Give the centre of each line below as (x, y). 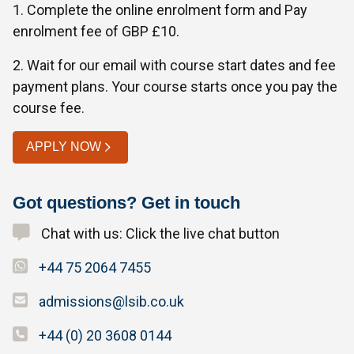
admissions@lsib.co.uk (111, 301)
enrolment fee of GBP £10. (96, 31)
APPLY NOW (64, 147)
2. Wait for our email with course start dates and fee (174, 65)
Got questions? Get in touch (126, 203)
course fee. (49, 107)
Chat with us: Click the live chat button (159, 233)
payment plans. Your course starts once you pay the (175, 86)
